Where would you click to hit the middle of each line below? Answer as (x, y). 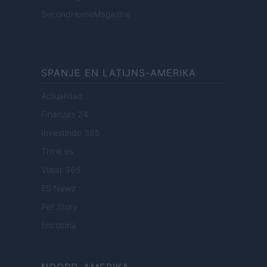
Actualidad (62, 96)
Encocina (59, 225)
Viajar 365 (61, 170)
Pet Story (59, 207)
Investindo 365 (70, 133)
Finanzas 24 (65, 114)
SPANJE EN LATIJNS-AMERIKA (119, 73)
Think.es (57, 151)
